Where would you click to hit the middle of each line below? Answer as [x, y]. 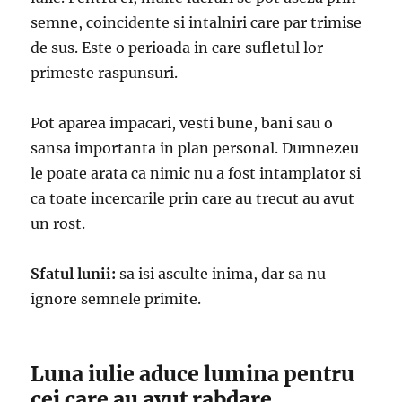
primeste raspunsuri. [105, 73]
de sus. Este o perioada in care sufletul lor [177, 48]
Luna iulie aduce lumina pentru [193, 374]
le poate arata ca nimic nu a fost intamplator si [196, 174]
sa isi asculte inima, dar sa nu [221, 274]
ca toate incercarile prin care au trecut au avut [193, 199]
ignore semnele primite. [116, 299]
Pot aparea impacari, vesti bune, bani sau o [182, 123]
